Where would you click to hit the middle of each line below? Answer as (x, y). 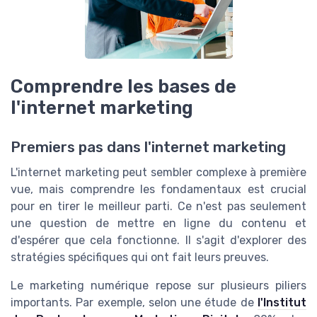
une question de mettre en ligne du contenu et (158, 224)
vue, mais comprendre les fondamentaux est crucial (158, 190)
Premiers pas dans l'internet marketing (148, 148)
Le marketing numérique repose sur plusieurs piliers (158, 286)
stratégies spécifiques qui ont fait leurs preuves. (140, 258)
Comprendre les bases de (123, 87)
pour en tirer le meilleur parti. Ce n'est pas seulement (158, 207)
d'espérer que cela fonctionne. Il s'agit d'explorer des (158, 241)
